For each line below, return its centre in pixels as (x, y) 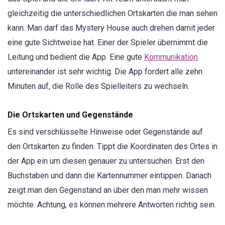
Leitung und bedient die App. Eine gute (76, 57)
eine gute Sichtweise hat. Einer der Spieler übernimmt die (108, 42)
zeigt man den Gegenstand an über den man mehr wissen (108, 190)
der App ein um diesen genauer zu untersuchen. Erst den (106, 161)
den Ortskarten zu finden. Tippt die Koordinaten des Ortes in (113, 147)
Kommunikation (171, 57)
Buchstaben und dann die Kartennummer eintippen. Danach (109, 176)
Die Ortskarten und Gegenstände (70, 115)
